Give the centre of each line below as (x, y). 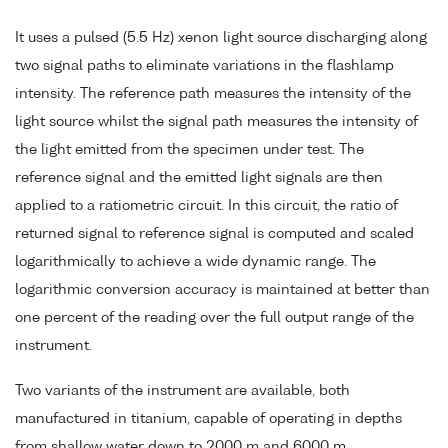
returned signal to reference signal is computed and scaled (214, 234)
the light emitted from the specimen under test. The (189, 150)
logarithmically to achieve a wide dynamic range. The (195, 262)
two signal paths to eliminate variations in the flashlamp (204, 66)
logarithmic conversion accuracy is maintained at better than (222, 290)
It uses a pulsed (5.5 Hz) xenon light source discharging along (221, 38)
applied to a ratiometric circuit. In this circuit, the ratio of (206, 206)
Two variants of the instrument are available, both (182, 390)
